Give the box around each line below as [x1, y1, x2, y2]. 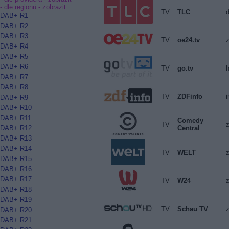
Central [177, 124, 200, 132]
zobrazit [42, 3, 66, 11]
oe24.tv [177, 36, 200, 44]
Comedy [177, 116, 203, 124]
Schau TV [177, 204, 208, 213]
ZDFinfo [177, 92, 202, 100]
